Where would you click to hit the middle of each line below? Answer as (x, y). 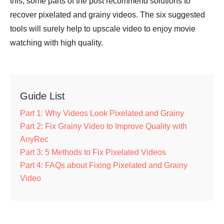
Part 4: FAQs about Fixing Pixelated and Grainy (104, 165)
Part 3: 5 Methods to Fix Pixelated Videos (93, 152)
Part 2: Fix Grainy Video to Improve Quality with (103, 126)
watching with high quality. (56, 43)
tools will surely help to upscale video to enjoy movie (103, 29)
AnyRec (34, 139)
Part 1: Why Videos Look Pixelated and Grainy (102, 113)
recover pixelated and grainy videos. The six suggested (107, 15)
